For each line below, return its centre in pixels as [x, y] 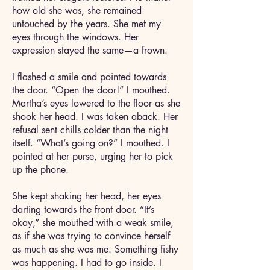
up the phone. [43, 170]
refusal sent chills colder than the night [90, 130]
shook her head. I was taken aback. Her [95, 117]
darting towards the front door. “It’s [83, 209]
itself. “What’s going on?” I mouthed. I [91, 143]
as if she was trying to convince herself [91, 236]
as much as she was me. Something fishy [95, 249]
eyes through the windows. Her [75, 37]
